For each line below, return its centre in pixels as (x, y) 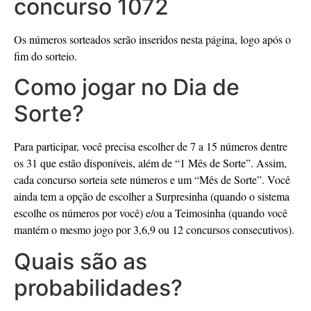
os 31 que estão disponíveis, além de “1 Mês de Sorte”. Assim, (150, 163)
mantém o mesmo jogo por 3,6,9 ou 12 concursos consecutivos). (154, 230)
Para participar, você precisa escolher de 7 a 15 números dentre (151, 146)
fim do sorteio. (45, 56)
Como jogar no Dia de (127, 87)
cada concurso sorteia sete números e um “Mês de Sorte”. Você (152, 180)
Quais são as (81, 261)
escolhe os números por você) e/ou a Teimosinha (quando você (151, 213)
